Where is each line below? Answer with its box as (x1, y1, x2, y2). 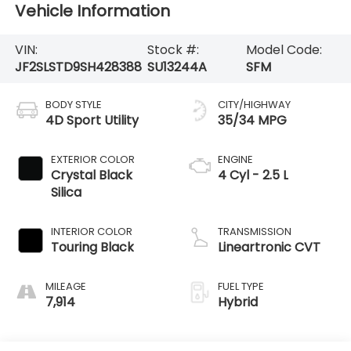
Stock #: (147, 40, 199, 59)
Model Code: (246, 40, 323, 59)
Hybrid (218, 292, 258, 311)
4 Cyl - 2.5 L (218, 165, 288, 184)
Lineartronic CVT (218, 237, 320, 256)
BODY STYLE (45, 96, 102, 112)
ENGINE (218, 151, 253, 167)
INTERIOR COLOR (50, 223, 132, 239)
